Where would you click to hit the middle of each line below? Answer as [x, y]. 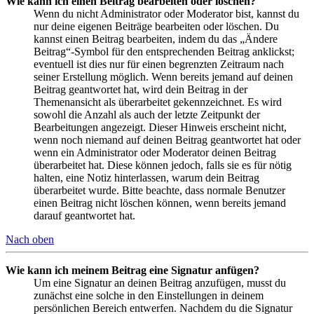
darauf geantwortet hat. [84, 216]
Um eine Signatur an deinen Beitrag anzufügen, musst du [160, 283]
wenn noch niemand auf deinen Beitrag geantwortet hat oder [167, 140]
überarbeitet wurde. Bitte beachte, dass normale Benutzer [159, 191]
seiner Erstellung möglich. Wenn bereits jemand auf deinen [163, 77]
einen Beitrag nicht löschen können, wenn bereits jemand [160, 203]
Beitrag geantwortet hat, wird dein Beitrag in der [141, 90]
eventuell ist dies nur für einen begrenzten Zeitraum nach [159, 64]
